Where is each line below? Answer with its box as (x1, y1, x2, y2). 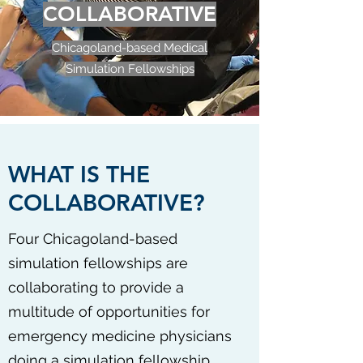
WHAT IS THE (8, 160, 150, 188)
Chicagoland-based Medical (52, 41, 207, 55)
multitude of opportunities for (8, 303, 210, 320)
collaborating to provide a (8, 279, 184, 296)
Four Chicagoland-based (8, 230, 177, 247)
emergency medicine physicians (8, 327, 232, 344)
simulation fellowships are (8, 254, 188, 271)
